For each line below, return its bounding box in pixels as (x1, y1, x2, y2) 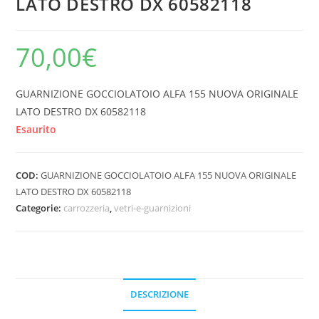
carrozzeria (63, 202, 110, 215)
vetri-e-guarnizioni (114, 202, 192, 215)
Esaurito (16, 122, 57, 137)
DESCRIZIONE (130, 288, 189, 301)
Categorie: (16, 202, 64, 215)
